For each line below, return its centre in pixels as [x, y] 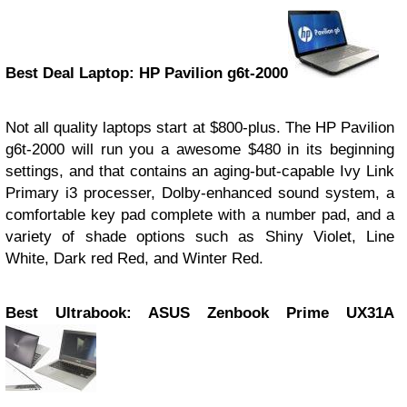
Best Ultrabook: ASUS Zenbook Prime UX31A [200, 313]
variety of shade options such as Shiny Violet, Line [200, 237]
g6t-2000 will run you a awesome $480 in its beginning [200, 149]
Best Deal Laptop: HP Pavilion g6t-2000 [147, 73]
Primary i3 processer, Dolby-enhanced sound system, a [200, 193]
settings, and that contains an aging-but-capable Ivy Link [200, 171]
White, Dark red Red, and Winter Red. [134, 258]
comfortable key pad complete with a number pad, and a [200, 215]
